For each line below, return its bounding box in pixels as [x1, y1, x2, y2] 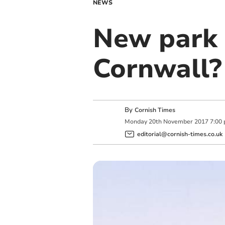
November [163, 118, 193, 126]
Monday [124, 118, 147, 126]
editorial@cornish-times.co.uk [137, 130, 222, 138]
